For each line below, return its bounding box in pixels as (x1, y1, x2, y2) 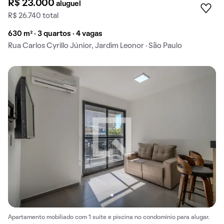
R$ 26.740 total (8, 12, 58, 19)
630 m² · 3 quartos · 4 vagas (8, 30, 102, 37)
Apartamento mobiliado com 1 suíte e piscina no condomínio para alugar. (8, 215, 209, 220)
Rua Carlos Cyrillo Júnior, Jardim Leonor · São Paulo (8, 42, 182, 49)
